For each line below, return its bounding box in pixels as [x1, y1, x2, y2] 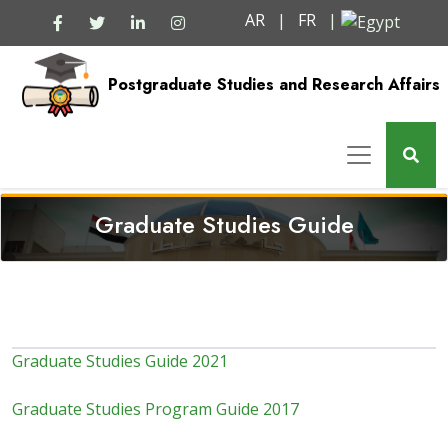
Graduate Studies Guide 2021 [12, 350, 228, 373]
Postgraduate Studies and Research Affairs [107, 72, 440, 96]
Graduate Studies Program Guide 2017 [12, 398, 299, 421]
